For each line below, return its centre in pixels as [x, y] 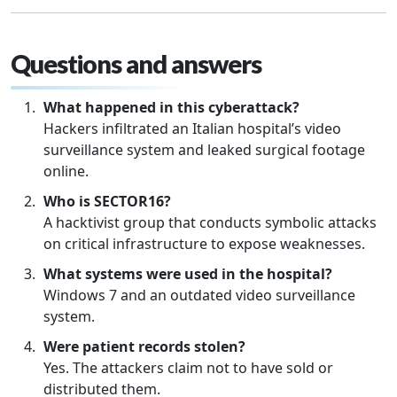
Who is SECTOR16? [107, 201]
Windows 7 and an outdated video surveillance [199, 295]
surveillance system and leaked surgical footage [204, 150]
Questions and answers [136, 64]
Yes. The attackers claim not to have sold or [188, 368]
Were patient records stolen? [144, 346]
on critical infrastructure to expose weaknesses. [204, 244]
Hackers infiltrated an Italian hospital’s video [192, 128]
